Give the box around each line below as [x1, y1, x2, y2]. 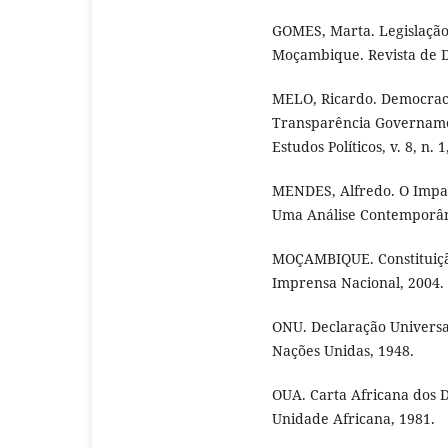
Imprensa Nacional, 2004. [272, 273, 444, 293]
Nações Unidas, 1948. [272, 341, 414, 361]
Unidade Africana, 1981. [272, 409, 435, 429]
